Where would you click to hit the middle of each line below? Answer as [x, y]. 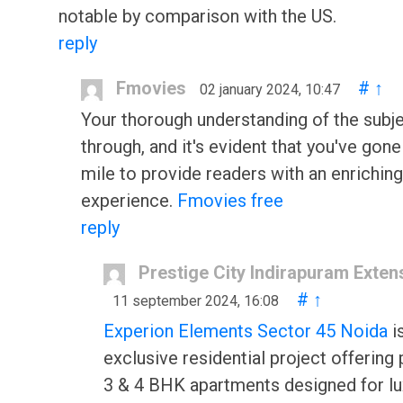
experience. [129, 201]
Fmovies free [230, 201]
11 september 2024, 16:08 [196, 301]
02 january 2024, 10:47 [270, 90]
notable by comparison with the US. [197, 16]
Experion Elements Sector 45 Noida [246, 331]
